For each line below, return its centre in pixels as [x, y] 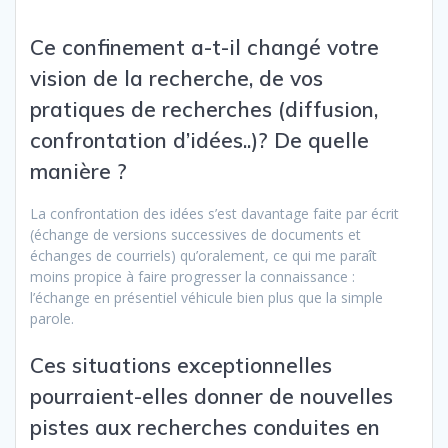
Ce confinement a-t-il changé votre [204, 46]
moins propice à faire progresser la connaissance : [192, 276]
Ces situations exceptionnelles [181, 364]
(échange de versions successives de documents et [195, 234]
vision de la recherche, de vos [176, 77]
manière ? [78, 170]
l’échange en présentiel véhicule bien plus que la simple [206, 297]
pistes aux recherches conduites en [205, 426]
